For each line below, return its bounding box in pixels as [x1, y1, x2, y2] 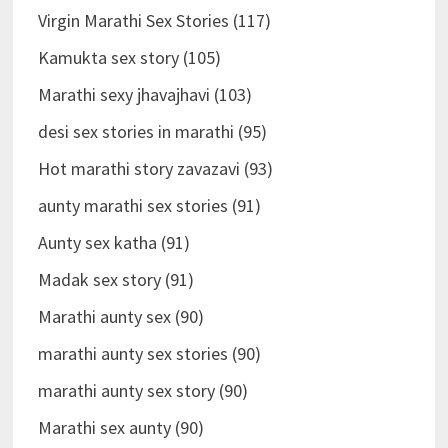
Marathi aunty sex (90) [37, 305, 204, 329]
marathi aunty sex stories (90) [37, 342, 261, 366]
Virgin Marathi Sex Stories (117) [37, 9, 271, 33]
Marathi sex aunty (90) [37, 416, 204, 440]
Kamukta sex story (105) [37, 46, 221, 70]
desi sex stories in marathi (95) [37, 120, 267, 144]
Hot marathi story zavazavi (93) [37, 157, 273, 181]
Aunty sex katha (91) [37, 231, 190, 255]
